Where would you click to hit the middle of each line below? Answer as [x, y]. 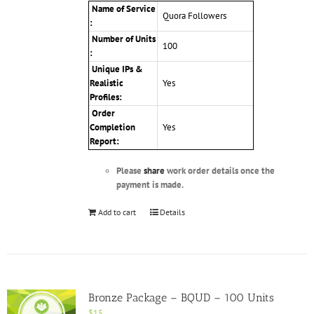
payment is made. [150, 185]
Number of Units [122, 39]
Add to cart [117, 212]
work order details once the [219, 171]
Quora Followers [192, 16]
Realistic [106, 83]
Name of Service [122, 9]
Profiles [104, 97]
